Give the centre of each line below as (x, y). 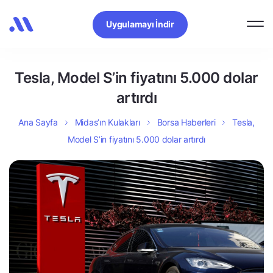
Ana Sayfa (38, 122)
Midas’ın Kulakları (107, 122)
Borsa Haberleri (186, 122)
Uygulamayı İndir (140, 24)
